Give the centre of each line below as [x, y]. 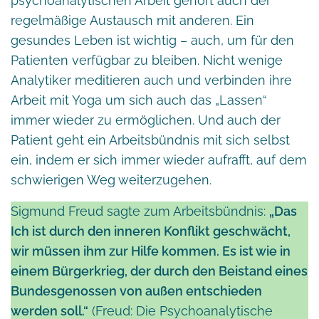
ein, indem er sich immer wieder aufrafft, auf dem [159, 159]
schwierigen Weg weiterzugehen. [111, 179]
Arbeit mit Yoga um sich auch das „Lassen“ [139, 100]
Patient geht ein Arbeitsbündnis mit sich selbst [150, 140]
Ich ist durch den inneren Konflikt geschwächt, [151, 231]
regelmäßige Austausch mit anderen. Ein [132, 20]
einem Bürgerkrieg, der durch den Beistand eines [159, 271]
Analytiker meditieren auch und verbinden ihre [151, 80]
